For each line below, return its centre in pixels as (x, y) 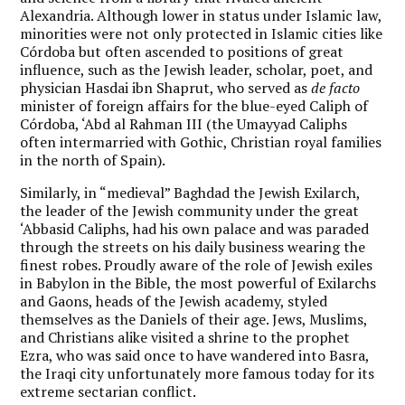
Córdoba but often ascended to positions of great (182, 51)
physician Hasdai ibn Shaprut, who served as (166, 87)
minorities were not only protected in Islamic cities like (202, 33)
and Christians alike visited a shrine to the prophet (185, 337)
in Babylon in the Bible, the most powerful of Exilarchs (198, 283)
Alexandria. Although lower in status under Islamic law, (201, 15)
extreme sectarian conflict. (108, 391)
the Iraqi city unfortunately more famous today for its (198, 373)
